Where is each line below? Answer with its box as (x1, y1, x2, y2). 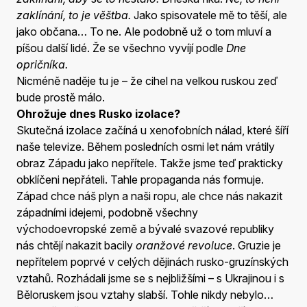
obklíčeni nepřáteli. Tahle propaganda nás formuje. (16, 172, 264, 186)
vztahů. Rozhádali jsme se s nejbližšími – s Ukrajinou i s (16, 271, 284, 285)
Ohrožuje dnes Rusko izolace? (16, 106, 180, 121)
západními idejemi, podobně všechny (16, 205, 198, 219)
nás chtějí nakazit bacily (16, 238, 136, 252)
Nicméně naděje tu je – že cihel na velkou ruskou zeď (16, 73, 278, 88)
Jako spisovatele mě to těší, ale (131, 8, 287, 22)
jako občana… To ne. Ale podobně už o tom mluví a (16, 24, 271, 38)
